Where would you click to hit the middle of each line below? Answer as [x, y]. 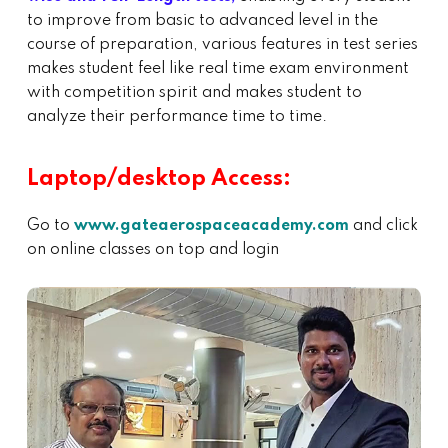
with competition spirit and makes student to [194, 92]
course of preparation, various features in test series [222, 44]
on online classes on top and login [153, 249]
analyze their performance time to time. [177, 116]
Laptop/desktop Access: [159, 178]
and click [385, 225]
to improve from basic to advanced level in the [202, 20]
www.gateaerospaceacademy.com [213, 225]
